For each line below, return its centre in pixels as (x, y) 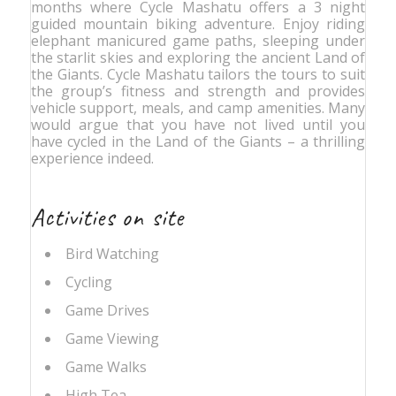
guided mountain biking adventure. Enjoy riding (198, 23)
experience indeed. (92, 158)
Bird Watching (112, 253)
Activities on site (107, 217)
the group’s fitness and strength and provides (198, 91)
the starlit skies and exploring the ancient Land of (198, 57)
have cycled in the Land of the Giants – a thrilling (198, 141)
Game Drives (107, 310)
